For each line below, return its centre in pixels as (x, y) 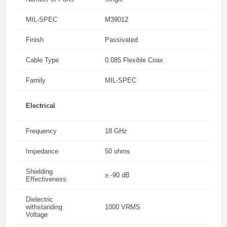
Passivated (121, 40)
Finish (35, 40)
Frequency (41, 131)
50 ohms (118, 151)
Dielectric (40, 199)
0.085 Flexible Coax (134, 60)
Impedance (42, 151)
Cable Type (42, 60)
